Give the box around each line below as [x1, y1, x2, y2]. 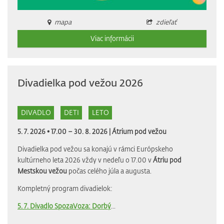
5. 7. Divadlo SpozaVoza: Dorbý [17, 201, 111, 210]
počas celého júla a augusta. [67, 166, 151, 175]
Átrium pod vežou [112, 126, 166, 135]
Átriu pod [153, 155, 181, 164]
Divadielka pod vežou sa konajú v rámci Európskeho [17, 144, 173, 153]
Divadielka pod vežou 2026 [17, 76, 143, 89]
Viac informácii [90, 34, 134, 43]
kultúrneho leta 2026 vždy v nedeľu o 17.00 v [17, 155, 153, 164]
